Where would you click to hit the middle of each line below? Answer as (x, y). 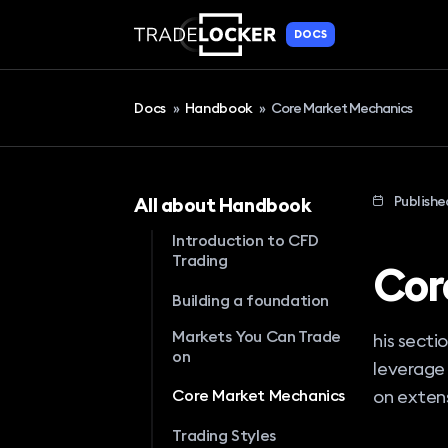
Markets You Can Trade (257, 335)
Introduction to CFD (245, 240)
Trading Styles (224, 435)
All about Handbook (223, 204)
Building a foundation (251, 299)
